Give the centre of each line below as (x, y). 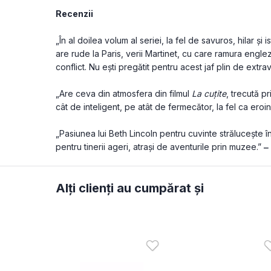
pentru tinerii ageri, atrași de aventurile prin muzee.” (160, 147)
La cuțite (209, 94)
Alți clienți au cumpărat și (130, 188)
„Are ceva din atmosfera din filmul (124, 94)
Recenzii (74, 14)
